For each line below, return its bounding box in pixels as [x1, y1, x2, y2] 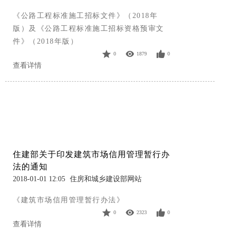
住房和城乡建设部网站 [70, 175, 142, 183]
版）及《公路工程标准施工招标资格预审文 [13, 24, 164, 32]
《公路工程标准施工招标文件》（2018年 [13, 11, 158, 20]
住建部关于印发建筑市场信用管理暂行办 [13, 149, 170, 159]
